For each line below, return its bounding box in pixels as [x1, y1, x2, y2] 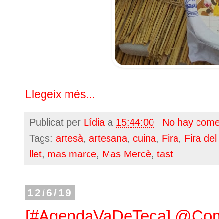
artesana [89, 133, 127, 144]
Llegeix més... [25, 88, 95, 101]
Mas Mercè [102, 149, 151, 160]
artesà [56, 133, 83, 144]
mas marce [47, 149, 96, 160]
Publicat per [29, 117, 84, 128]
